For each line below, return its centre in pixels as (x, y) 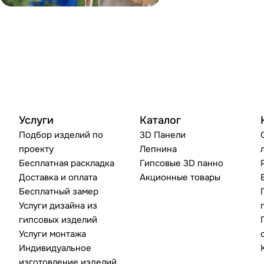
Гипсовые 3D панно (182, 163)
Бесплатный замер (59, 192)
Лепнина (159, 149)
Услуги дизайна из (58, 206)
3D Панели (163, 135)
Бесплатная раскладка (67, 163)
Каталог (161, 120)
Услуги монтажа (52, 234)
